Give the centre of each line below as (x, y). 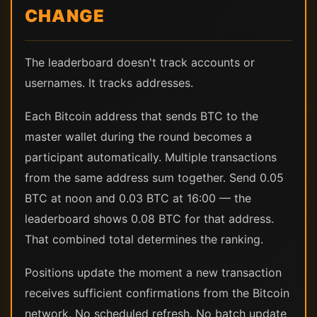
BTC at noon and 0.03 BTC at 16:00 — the (138, 198)
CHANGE (65, 16)
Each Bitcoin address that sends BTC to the (142, 116)
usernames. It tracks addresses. (109, 82)
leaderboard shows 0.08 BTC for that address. (149, 218)
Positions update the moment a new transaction (153, 272)
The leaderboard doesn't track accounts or (140, 62)
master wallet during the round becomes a (138, 136)
